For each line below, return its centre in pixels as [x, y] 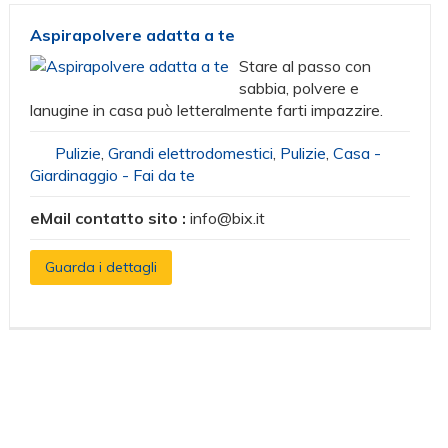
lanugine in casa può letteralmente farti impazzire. [207, 110]
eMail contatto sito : [110, 218]
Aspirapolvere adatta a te [133, 35]
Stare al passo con [305, 66]
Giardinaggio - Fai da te [113, 175]
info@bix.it [228, 218]
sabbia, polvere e [299, 88]
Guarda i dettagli [101, 267]
